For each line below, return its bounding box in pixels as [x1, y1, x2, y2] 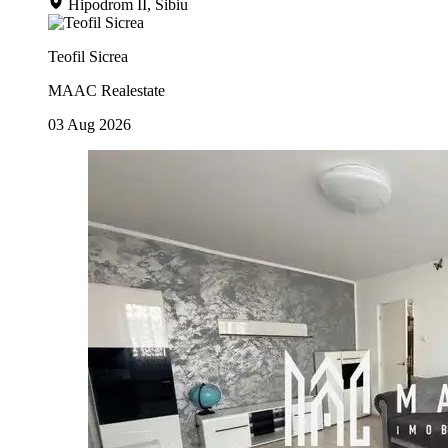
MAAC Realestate [48, 81, 165, 99]
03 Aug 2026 [48, 115, 131, 133]
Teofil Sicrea [48, 47, 128, 65]
